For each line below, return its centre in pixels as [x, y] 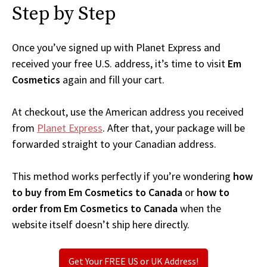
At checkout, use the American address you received [128, 112]
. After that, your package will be [174, 128]
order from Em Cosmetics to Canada [95, 209]
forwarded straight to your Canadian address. [114, 144]
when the [199, 209]
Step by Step [64, 15]
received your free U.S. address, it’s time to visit [120, 64]
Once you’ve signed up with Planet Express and [116, 48]
